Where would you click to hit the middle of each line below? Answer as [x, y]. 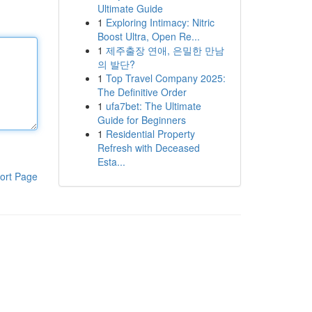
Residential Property [150, 134]
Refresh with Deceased [148, 148]
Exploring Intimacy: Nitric [160, 22]
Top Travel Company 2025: [165, 78]
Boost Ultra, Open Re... [148, 36]
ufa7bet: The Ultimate [153, 106]
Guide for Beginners [141, 120]
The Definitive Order [142, 92]
